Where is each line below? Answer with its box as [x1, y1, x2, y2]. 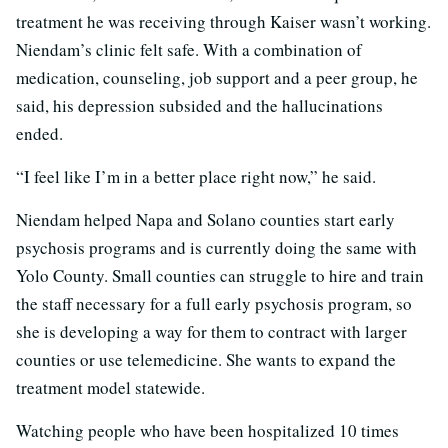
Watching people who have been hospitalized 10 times [16, 418, 399, 442]
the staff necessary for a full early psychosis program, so [16, 291, 412, 315]
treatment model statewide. [16, 375, 205, 399]
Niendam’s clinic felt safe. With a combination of [16, 37, 362, 61]
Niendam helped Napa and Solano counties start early [16, 207, 395, 231]
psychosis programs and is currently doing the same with [16, 235, 417, 259]
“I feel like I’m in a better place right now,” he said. [16, 164, 376, 188]
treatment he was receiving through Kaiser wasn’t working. [16, 9, 431, 33]
